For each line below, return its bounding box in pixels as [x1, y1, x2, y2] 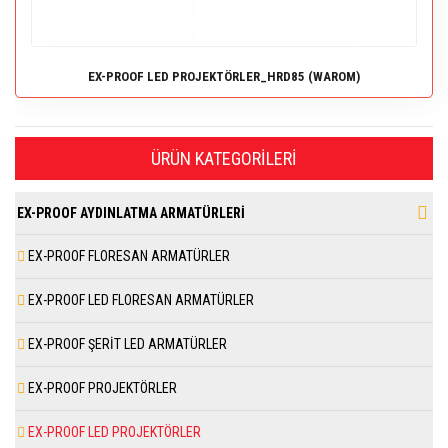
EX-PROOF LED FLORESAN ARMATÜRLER [25, 291, 254, 308]
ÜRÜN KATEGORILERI [151, 147, 297, 169]
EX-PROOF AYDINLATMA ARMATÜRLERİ [17, 204, 245, 221]
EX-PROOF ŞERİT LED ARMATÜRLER [25, 335, 227, 352]
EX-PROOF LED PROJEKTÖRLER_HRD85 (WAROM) [88, 68, 360, 84]
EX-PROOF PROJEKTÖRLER [25, 379, 177, 396]
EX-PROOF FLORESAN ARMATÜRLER [25, 247, 230, 264]
